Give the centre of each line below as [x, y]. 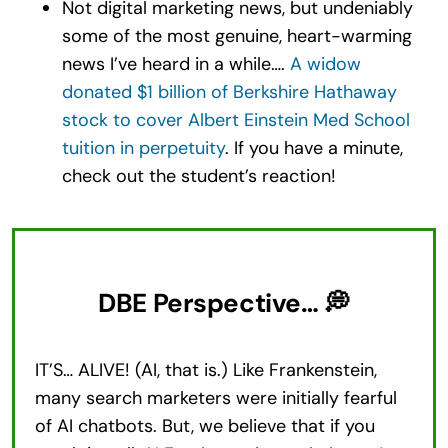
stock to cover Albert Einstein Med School [235, 119]
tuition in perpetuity [143, 147]
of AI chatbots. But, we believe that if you [204, 425]
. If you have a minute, [313, 147]
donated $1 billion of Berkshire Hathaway [229, 91]
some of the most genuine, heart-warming [236, 35]
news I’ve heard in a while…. [175, 63]
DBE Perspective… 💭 [224, 303]
